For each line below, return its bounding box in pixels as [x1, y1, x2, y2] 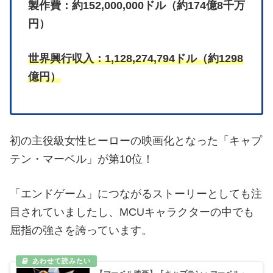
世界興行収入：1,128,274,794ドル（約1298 [28, 52, 243, 65]
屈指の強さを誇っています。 [10, 224, 152, 237]
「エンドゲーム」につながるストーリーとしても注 [10, 188, 262, 200]
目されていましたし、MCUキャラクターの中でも [10, 206, 254, 219]
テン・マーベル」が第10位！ [10, 153, 154, 166]
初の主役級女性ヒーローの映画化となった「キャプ [10, 135, 262, 147]
